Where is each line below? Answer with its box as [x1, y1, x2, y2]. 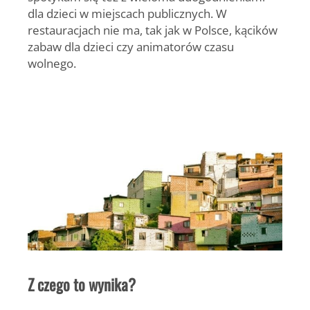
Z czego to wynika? [28, 272, 136, 296]
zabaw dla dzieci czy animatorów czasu [28, 37, 234, 55]
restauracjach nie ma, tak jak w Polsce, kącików [28, 21, 277, 38]
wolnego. [28, 54, 76, 71]
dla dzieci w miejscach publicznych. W [28, 4, 227, 21]
